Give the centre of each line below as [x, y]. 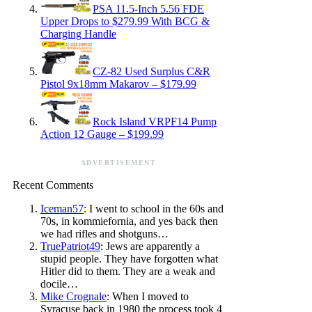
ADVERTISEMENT [118, 163]
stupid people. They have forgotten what [129, 259]
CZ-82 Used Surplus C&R [151, 71]
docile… [59, 284]
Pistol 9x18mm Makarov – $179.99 [118, 84]
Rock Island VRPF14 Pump [155, 122]
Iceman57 [62, 209]
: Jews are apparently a [150, 246]
